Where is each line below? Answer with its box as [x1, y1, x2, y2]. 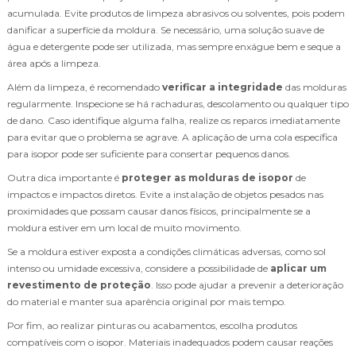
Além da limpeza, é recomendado [7, 80, 162, 93]
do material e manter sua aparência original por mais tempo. [7, 295, 286, 308]
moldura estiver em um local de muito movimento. [7, 221, 242, 234]
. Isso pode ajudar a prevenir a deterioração [151, 278, 343, 291]
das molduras [283, 80, 346, 93]
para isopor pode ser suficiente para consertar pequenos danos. [7, 147, 291, 160]
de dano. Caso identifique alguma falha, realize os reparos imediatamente [7, 114, 340, 126]
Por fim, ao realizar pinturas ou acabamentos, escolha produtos [7, 319, 297, 331]
